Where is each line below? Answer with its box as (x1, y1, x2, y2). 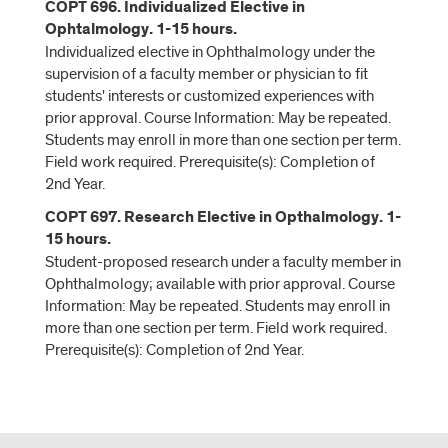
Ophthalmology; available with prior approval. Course (45, 274, 395, 294)
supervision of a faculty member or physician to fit (45, 64, 368, 84)
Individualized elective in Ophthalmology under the (45, 42, 375, 62)
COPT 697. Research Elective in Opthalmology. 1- (45, 207, 401, 228)
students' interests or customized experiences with (45, 86, 374, 106)
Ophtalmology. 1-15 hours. (45, 19, 237, 40)
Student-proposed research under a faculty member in (45, 252, 401, 272)
